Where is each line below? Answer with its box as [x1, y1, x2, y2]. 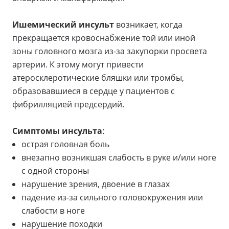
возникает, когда [114, 18, 182, 30]
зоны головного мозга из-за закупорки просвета [12, 45, 207, 57]
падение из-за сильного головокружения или [21, 191, 203, 203]
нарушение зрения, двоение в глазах [21, 178, 170, 190]
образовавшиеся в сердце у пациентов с [12, 85, 175, 97]
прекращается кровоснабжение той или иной [12, 32, 195, 43]
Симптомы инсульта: [12, 125, 107, 136]
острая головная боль [21, 138, 109, 150]
